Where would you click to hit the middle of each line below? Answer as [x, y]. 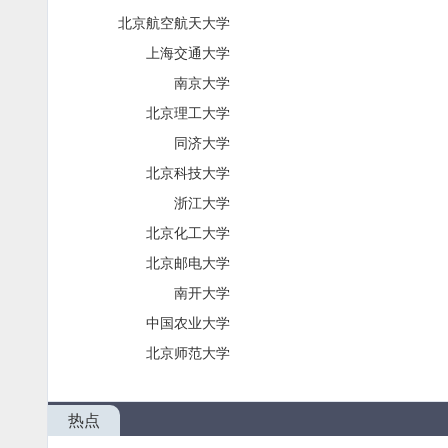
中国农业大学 [188, 322]
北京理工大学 [188, 112]
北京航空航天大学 [174, 22]
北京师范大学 [188, 352]
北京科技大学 [188, 172]
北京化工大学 [188, 232]
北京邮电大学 [188, 262]
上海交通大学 [188, 52]
